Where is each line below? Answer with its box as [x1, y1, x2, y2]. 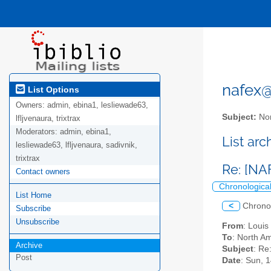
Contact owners [16, 167, 70, 177]
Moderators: [16, 127, 60, 137]
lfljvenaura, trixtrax [16, 114, 80, 123]
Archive [16, 241, 42, 250]
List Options [25, 84, 79, 94]
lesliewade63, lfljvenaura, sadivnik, [16, 140, 137, 150]
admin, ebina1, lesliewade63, [47, 100, 148, 110]
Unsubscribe [16, 217, 59, 227]
